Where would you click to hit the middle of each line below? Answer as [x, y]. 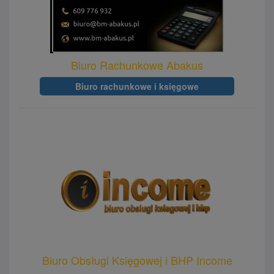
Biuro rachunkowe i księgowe [137, 86]
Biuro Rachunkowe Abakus [137, 65]
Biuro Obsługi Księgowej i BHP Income [137, 260]
